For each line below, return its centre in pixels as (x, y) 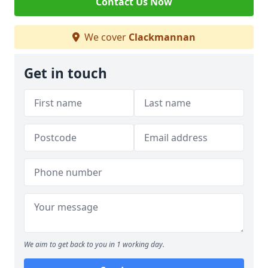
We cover (105, 37)
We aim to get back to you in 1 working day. (94, 244)
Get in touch (66, 73)
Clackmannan (162, 37)
